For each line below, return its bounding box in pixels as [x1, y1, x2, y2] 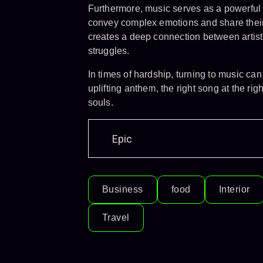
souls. [87, 97, 113, 107]
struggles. [87, 46, 130, 56]
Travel [102, 213, 130, 222]
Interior [218, 184, 250, 194]
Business [102, 184, 143, 194]
